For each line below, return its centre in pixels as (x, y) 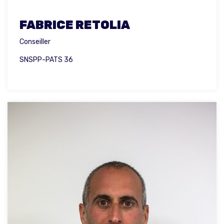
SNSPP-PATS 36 (46, 60)
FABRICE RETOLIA (75, 25)
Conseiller (35, 42)
